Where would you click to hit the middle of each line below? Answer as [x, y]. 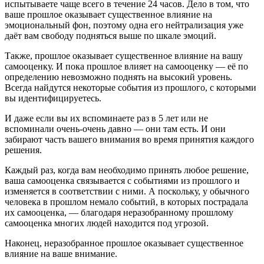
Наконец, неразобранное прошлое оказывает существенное [124, 243]
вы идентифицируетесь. [53, 98]
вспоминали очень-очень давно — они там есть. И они [115, 128]
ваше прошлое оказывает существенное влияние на [108, 14]
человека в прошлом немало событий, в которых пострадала [126, 202]
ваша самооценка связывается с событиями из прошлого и [122, 180]
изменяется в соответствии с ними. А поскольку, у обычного [127, 191]
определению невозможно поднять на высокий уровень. [118, 77]
